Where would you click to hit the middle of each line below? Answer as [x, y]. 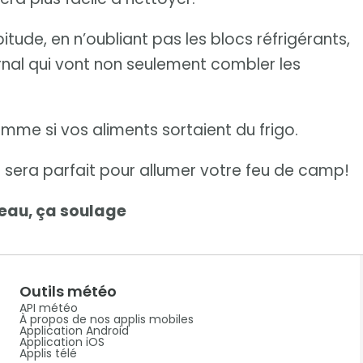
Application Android [74, 331]
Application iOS [62, 342]
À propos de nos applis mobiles [106, 320]
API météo [48, 308]
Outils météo [68, 292]
